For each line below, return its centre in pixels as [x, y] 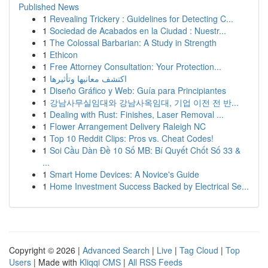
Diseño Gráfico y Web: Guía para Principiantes [138, 90]
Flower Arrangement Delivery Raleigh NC [128, 126]
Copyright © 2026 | [46, 250]
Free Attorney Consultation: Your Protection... [135, 66]
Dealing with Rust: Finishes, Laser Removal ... [137, 114]
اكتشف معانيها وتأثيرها [88, 78]
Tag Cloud [199, 250]
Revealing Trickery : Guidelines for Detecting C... [141, 19]
